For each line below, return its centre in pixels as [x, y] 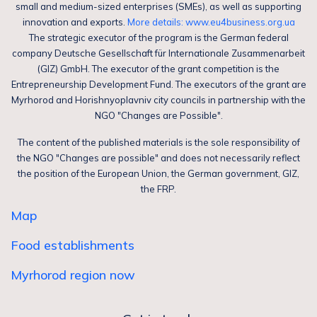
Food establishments [73, 245]
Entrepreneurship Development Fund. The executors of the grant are [158, 84]
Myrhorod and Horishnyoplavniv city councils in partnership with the [158, 100]
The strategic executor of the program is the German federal [158, 38]
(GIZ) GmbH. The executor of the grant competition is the [158, 69]
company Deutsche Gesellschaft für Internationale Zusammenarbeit [158, 53]
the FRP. [158, 189]
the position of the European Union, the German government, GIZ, [158, 173]
